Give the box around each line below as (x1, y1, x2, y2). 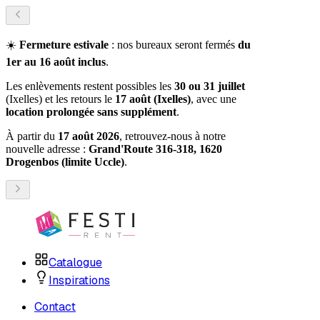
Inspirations (49, 273, 110, 288)
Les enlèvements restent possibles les (6, 80, 174, 92)
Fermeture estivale (19, 39, 109, 51)
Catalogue (49, 255, 102, 270)
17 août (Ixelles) (115, 93, 191, 105)
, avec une (191, 93, 236, 105)
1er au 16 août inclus (6, 56, 106, 68)
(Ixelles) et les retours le (6, 93, 115, 105)
